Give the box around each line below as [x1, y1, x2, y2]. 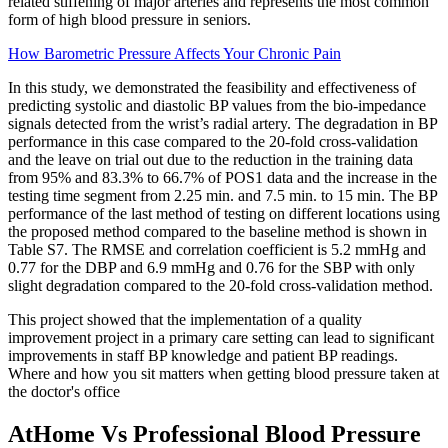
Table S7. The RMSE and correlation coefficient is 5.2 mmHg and [8, 241, 426, 259]
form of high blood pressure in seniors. [8, 11, 251, 29]
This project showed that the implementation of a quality [8, 311, 362, 329]
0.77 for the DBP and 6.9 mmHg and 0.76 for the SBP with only [8, 259, 415, 277]
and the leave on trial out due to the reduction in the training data [8, 151, 413, 169]
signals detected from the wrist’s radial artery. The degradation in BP [8, 115, 437, 133]
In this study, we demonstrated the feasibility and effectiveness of [8, 79, 416, 97]
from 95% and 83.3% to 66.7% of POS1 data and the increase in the [8, 169, 437, 187]
